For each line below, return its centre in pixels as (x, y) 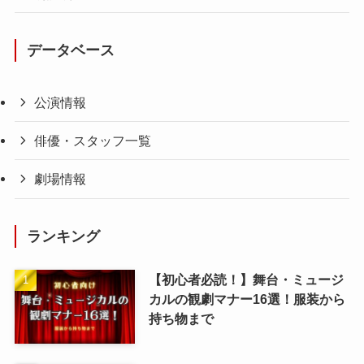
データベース (71, 51)
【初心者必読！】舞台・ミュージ (246, 279)
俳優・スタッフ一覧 (93, 141)
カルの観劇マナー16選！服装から (247, 299)
